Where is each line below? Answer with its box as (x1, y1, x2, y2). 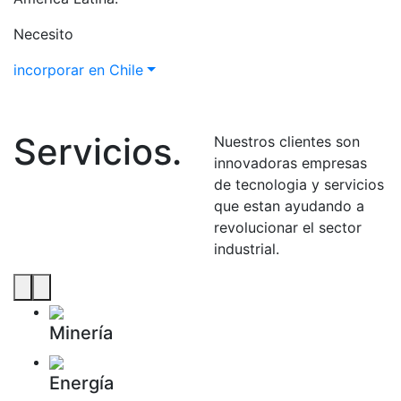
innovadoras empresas (214, 153, 367, 172)
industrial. (214, 239, 279, 258)
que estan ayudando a (214, 196, 364, 215)
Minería (49, 321, 113, 344)
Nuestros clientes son (214, 132, 360, 150)
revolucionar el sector (214, 218, 362, 236)
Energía (49, 371, 114, 394)
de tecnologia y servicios (214, 175, 384, 193)
